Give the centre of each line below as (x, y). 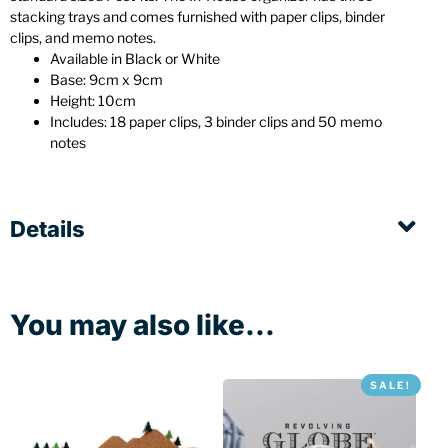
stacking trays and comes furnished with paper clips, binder (197, 17)
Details (47, 229)
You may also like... (142, 325)
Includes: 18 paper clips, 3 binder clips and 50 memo (216, 122)
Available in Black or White (135, 59)
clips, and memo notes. (83, 38)
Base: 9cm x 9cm (106, 80)
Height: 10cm (93, 101)
